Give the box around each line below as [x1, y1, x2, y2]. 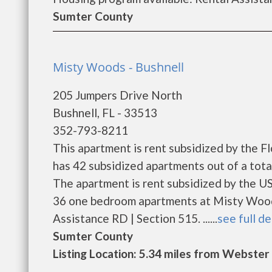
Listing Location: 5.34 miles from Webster [53, 246, 270, 260]
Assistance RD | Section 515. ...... [53, 211, 217, 225]
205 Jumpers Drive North [53, 88, 182, 102]
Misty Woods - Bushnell [53, 59, 184, 75]
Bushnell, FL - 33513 [53, 106, 157, 120]
